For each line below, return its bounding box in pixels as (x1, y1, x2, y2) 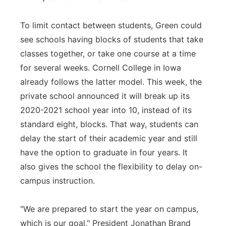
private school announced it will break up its (20, 91, 190, 101)
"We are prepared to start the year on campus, (20, 204, 198, 214)
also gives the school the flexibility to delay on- (20, 161, 202, 172)
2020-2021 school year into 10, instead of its (20, 105, 192, 115)
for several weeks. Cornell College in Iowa (20, 63, 181, 73)
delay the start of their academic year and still (20, 133, 197, 143)
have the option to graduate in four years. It (20, 147, 188, 157)
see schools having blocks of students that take (20, 34, 203, 44)
